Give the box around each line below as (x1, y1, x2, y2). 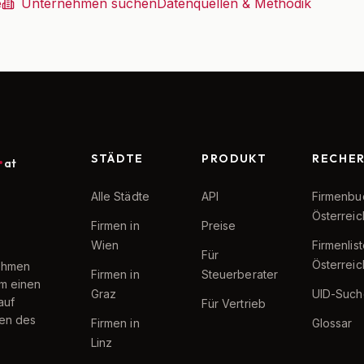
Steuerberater (201, 267, 278, 281)
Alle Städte (91, 189, 149, 203)
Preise (201, 219, 236, 232)
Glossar (312, 316, 353, 330)
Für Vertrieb (201, 297, 266, 310)
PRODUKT (201, 151, 267, 166)
